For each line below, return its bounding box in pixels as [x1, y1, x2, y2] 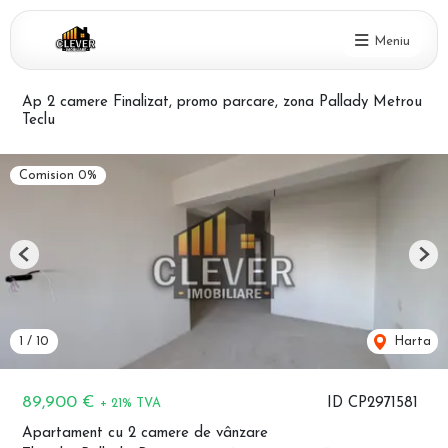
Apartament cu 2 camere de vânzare [22, 426, 268, 441]
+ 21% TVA [100, 397, 161, 410]
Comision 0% [19, 169, 97, 182]
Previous [23, 255, 74, 269]
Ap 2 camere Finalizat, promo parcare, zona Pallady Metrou [22, 95, 422, 110]
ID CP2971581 [327, 396, 418, 411]
